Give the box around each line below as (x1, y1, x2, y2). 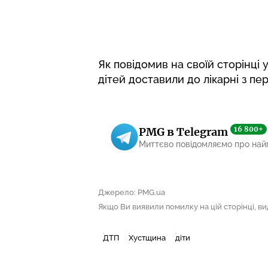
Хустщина (129, 233, 166, 242)
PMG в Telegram (139, 125, 230, 139)
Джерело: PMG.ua (98, 187, 165, 197)
